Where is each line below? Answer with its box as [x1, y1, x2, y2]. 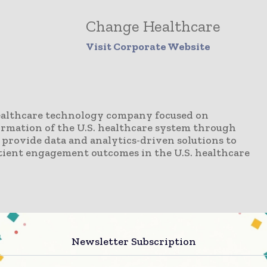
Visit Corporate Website [86, 40, 210, 53]
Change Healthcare [86, 17, 221, 36]
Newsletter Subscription [71, 235, 196, 248]
